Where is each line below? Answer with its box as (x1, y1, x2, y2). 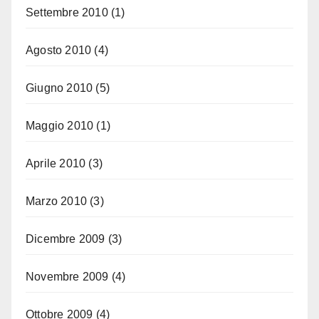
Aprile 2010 (26, 157, 86, 169)
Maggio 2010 (26, 119, 94, 132)
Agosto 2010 (26, 43, 92, 56)
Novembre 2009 (26, 270, 109, 283)
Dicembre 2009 (26, 232, 105, 245)
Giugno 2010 (26, 81, 93, 94)
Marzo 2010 (26, 194, 87, 207)
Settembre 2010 (26, 6, 108, 19)
